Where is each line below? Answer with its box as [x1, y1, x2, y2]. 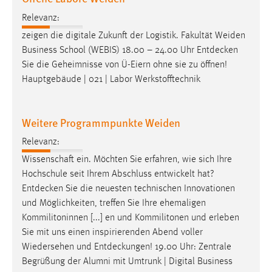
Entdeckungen [94, 242, 150, 253]
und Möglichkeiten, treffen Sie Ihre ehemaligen [22, 199, 206, 209]
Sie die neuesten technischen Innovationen [63, 184, 235, 194]
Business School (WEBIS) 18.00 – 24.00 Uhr [22, 45, 197, 55]
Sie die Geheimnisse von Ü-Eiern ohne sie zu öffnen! [22, 59, 227, 70]
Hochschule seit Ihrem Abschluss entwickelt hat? [22, 169, 214, 180]
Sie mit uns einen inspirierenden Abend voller [22, 228, 203, 238]
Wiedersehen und [22, 242, 94, 253]
